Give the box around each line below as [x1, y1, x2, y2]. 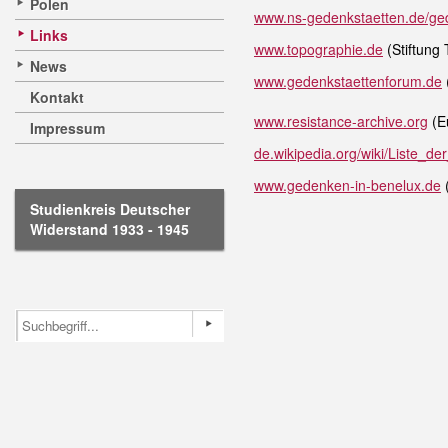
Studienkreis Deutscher [30, 199, 190, 219]
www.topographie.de [254, 39, 383, 59]
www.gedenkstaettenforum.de [254, 71, 442, 91]
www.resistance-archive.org [254, 111, 428, 131]
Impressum [30, 118, 105, 138]
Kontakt [30, 87, 84, 107]
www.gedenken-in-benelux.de [254, 175, 441, 195]
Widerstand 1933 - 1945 [30, 219, 189, 239]
